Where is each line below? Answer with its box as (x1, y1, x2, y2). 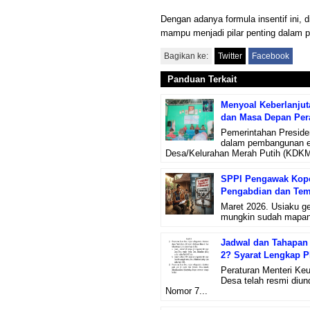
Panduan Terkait (167, 74, 237, 84)
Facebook (252, 51, 289, 61)
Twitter (218, 51, 242, 61)
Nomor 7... (165, 286, 208, 297)
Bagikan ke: (164, 51, 208, 61)
